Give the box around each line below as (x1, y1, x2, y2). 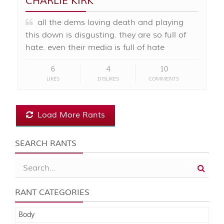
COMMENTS (148, 75, 179, 82)
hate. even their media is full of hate (25, 42, 164, 53)
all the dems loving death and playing (33, 17, 183, 28)
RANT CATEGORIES (15, 187, 89, 198)
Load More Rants (35, 110, 105, 120)
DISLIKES (97, 75, 119, 82)
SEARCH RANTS (15, 138, 76, 149)
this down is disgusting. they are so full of (25, 30, 186, 40)
